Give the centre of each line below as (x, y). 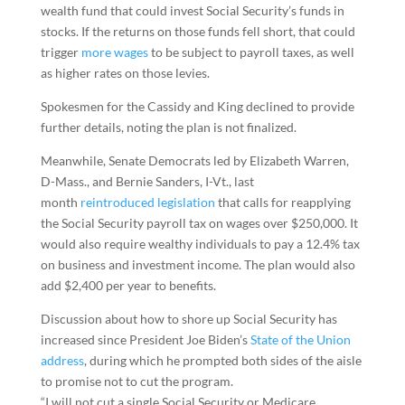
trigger (61, 52)
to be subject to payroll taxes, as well (251, 52)
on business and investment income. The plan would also (198, 264)
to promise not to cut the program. (137, 381)
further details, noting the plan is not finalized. (168, 127)
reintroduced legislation (147, 202)
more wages (114, 52)
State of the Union (300, 339)
